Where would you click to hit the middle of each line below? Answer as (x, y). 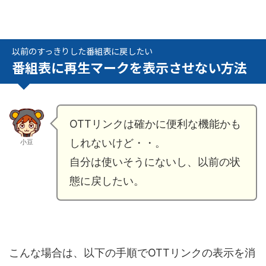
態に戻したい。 (107, 181)
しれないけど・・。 (118, 143)
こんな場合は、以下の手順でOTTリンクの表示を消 (132, 253)
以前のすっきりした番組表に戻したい (82, 51)
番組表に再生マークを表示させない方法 (129, 67)
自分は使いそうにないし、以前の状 (155, 162)
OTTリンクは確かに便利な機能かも (155, 124)
